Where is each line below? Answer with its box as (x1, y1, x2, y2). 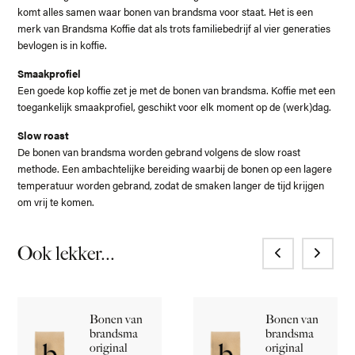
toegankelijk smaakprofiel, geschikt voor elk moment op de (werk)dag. (17, 99, 332, 115)
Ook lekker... (17, 242, 116, 265)
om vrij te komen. (17, 194, 95, 210)
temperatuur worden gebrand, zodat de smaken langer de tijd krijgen (17, 177, 325, 193)
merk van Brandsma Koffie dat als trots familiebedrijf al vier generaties (17, 21, 331, 36)
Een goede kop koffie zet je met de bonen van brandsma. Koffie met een (17, 82, 336, 98)
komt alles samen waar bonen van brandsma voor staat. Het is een (17, 4, 314, 20)
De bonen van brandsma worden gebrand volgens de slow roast (17, 144, 301, 160)
